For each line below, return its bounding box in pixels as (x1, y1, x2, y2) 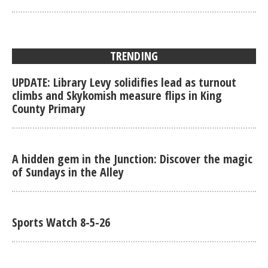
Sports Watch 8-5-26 (12, 214, 110, 230)
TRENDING (110, 47, 158, 64)
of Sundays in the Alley (12, 163, 124, 180)
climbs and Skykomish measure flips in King (12, 87, 222, 103)
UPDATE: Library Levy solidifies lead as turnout (12, 74, 236, 90)
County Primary (12, 100, 86, 117)
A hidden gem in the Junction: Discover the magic (12, 150, 252, 167)
